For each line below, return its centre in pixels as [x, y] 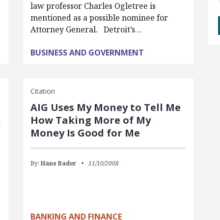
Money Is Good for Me [85, 133]
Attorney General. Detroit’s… [86, 30]
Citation [42, 91]
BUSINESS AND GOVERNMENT [87, 53]
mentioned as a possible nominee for [99, 18]
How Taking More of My [90, 120]
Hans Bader [58, 164]
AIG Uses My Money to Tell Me [105, 108]
